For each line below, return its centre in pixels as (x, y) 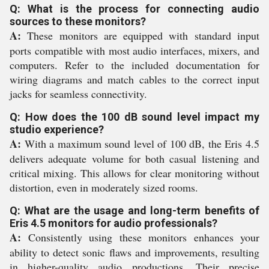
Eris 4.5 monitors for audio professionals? (113, 223)
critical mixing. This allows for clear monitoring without (134, 173)
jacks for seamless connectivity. (78, 94)
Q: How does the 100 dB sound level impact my (134, 117)
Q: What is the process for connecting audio (134, 9)
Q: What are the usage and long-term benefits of (134, 210)
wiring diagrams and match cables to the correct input (134, 79)
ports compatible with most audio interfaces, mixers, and (134, 50)
